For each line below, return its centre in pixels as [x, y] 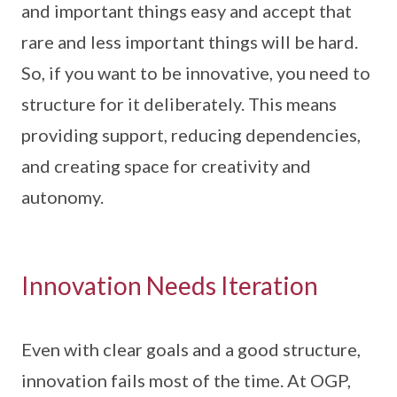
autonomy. [62, 197]
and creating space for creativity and [166, 166]
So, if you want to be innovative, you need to [196, 73]
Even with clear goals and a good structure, [191, 350]
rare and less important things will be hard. [190, 42]
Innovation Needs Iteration [170, 286]
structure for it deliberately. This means [179, 104]
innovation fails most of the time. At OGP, [186, 381]
